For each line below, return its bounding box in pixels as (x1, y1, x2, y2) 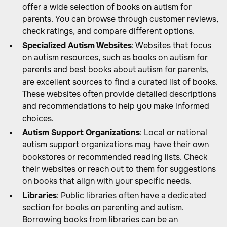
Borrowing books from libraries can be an (22, 214, 178, 225)
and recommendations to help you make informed (22, 101, 209, 111)
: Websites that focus (132, 40, 211, 51)
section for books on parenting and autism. (22, 202, 184, 213)
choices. (22, 113, 54, 124)
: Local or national (140, 127, 207, 138)
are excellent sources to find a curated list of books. (22, 77, 218, 87)
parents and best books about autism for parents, (22, 64, 209, 75)
